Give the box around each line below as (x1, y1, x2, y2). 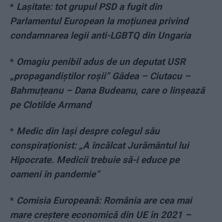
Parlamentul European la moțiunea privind (10, 15, 188, 27)
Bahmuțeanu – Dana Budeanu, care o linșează (10, 85, 205, 97)
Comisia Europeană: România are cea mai (16, 195, 192, 207)
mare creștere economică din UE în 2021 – (10, 209, 191, 221)
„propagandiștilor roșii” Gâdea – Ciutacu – (10, 70, 190, 82)
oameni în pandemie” (10, 168, 100, 180)
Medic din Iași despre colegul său (16, 125, 160, 137)
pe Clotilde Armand (10, 99, 91, 111)
